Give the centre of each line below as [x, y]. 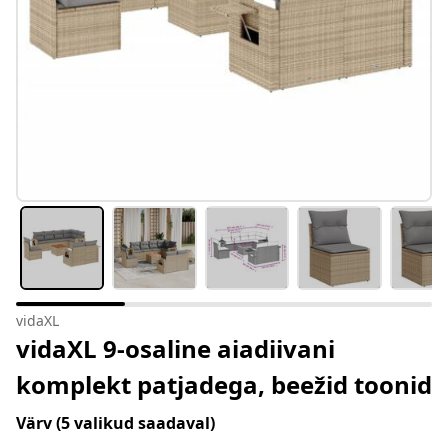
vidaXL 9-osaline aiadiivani [175, 349]
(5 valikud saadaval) [135, 423]
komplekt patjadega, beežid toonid [224, 385]
